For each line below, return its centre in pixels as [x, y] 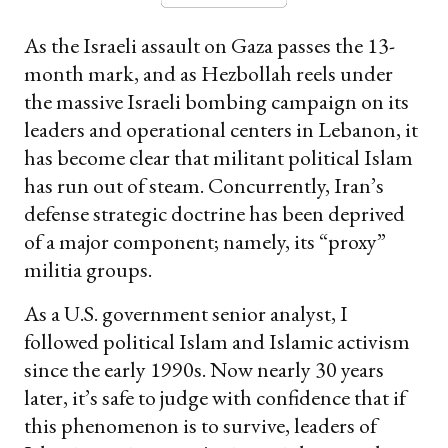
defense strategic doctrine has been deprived [214, 213]
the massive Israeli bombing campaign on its [216, 101]
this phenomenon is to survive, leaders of [200, 425]
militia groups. [88, 269]
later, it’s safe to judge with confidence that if [215, 397]
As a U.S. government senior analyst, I [186, 313]
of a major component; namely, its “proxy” [205, 241]
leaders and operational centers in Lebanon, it [221, 129]
